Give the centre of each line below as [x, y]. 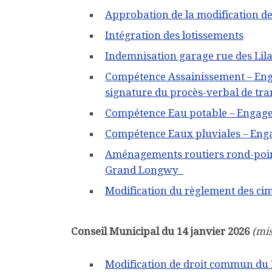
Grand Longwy [144, 170]
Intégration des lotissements [174, 36]
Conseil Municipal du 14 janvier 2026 [160, 232]
